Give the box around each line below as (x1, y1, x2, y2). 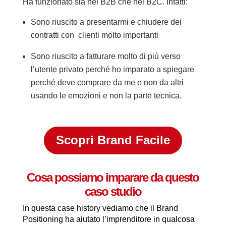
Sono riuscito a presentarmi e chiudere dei (30, 18, 182, 27)
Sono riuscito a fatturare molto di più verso (30, 52, 181, 61)
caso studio (84, 184, 141, 198)
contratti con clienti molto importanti (30, 31, 158, 40)
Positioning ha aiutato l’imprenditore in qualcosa (22, 214, 195, 223)
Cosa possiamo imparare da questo (27, 170, 199, 184)
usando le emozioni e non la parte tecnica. (30, 91, 182, 100)
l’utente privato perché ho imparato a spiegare (30, 65, 194, 74)
